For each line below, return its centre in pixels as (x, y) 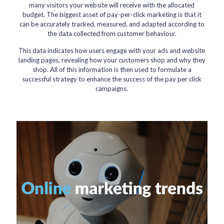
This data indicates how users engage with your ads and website (112, 50)
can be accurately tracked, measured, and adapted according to (112, 24)
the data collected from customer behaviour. (112, 33)
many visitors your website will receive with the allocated (112, 5)
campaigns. (112, 88)
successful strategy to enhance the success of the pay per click (112, 79)
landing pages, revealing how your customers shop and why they (112, 60)
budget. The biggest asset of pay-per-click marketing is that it (112, 14)
